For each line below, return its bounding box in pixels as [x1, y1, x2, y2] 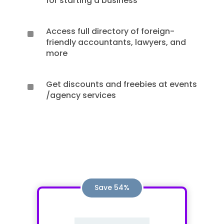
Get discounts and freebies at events [45, 78, 197, 90]
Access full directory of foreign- [45, 25, 174, 37]
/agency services [45, 89, 116, 101]
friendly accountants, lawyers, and [45, 36, 186, 48]
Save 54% [94, 182, 129, 193]
